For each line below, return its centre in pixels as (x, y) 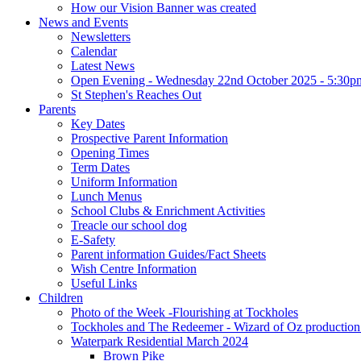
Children (61, 297)
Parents (57, 109)
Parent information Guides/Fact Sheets (168, 254)
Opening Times (110, 152)
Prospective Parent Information (149, 138)
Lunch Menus (106, 196)
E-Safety (93, 239)
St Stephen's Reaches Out (136, 94)
